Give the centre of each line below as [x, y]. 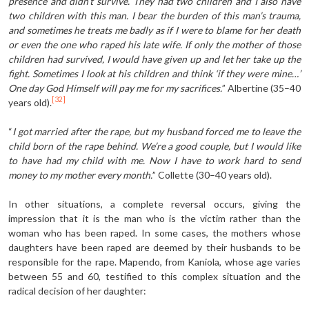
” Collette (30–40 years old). [212, 175]
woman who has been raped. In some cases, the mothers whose [154, 232]
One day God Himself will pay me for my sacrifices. [115, 88]
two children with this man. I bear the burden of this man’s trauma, [154, 15]
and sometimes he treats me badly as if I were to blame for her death [154, 30]
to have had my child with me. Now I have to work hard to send [154, 160]
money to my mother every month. [80, 175]
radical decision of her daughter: [77, 290]
